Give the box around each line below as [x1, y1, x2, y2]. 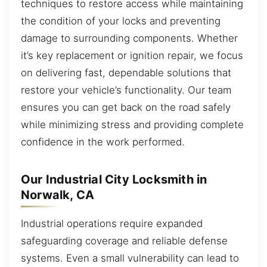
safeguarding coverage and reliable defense [21, 234, 228, 247]
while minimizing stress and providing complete [21, 118, 244, 131]
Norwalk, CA [21, 187, 95, 202]
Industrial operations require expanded [21, 217, 203, 229]
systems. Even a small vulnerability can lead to [21, 252, 239, 264]
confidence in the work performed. [21, 135, 185, 148]
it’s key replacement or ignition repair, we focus [21, 49, 243, 61]
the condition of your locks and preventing [21, 14, 221, 27]
